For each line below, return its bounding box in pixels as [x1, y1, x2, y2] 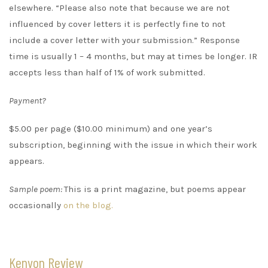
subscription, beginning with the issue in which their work [9, 139, 257, 151]
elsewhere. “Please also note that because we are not [9, 2, 230, 14]
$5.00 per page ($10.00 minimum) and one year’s [9, 123, 212, 135]
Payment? [9, 95, 46, 106]
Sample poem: [9, 184, 64, 195]
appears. [9, 156, 44, 167]
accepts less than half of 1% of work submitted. [9, 67, 205, 78]
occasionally [9, 200, 63, 211]
